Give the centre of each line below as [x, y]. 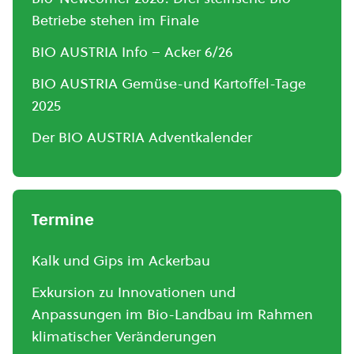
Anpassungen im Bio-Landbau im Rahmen [172, 314]
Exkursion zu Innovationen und [134, 292]
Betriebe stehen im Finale [115, 21]
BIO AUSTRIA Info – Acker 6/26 [132, 52]
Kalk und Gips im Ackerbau [121, 261]
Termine [63, 220]
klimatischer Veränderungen [124, 337]
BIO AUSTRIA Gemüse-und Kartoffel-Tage [169, 84]
